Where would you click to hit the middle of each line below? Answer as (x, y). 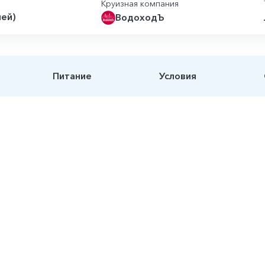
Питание (72, 75)
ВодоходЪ (140, 17)
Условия (178, 75)
